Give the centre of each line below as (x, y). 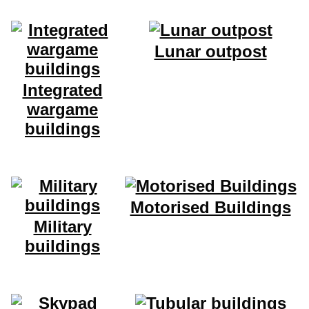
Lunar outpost (210, 52)
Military (62, 227)
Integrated (62, 90)
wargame (62, 110)
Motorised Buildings (210, 208)
